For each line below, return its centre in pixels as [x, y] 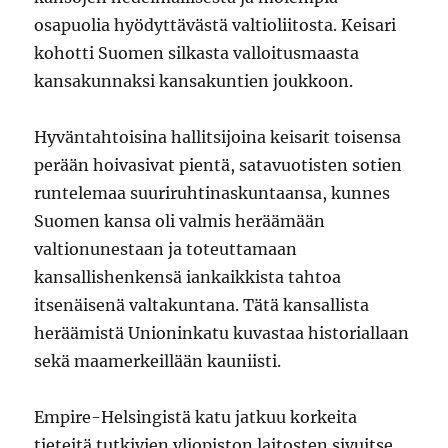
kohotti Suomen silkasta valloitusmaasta [197, 53]
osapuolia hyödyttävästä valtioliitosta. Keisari [215, 25]
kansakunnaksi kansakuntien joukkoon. [194, 81]
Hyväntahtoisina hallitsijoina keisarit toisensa [218, 137]
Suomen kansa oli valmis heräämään [180, 221]
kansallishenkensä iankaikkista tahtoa [188, 277]
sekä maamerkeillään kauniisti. [158, 361]
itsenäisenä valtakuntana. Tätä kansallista [202, 305]
